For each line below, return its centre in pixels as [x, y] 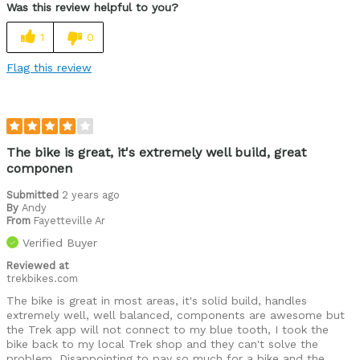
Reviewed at [38, 265]
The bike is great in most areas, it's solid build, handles [157, 300]
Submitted [34, 194]
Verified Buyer [60, 242]
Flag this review [49, 67]
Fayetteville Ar [70, 220]
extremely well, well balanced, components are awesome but [176, 315]
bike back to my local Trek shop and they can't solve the [162, 344]
